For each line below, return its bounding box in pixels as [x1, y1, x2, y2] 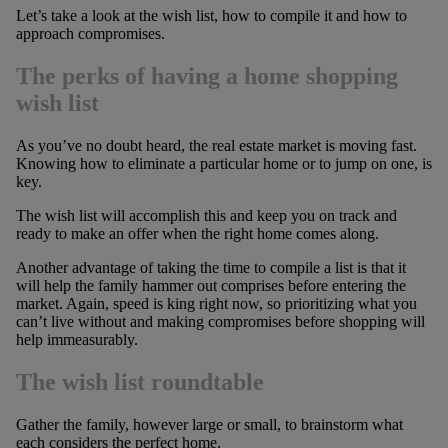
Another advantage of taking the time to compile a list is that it [15, 259, 406, 276]
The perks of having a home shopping [15, 63, 398, 90]
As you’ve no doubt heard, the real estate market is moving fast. [15, 137, 417, 154]
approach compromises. [15, 25, 165, 43]
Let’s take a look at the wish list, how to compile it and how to [15, 7, 407, 25]
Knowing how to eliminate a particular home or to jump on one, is [15, 155, 432, 172]
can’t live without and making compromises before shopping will [15, 313, 425, 330]
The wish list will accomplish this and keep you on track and [15, 207, 397, 224]
